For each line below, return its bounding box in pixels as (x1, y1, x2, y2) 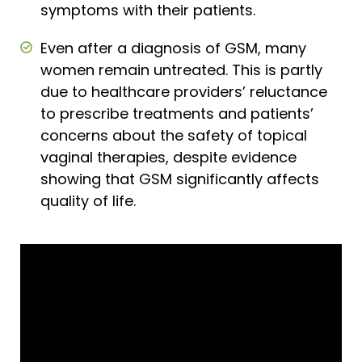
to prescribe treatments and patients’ (40, 103, 314, 124)
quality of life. (40, 190, 136, 211)
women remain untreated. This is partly (40, 59, 322, 80)
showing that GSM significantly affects (40, 168, 319, 189)
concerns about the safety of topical (40, 124, 307, 145)
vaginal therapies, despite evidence (40, 146, 297, 167)
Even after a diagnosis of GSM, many (40, 37, 306, 58)
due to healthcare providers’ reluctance (40, 81, 327, 102)
